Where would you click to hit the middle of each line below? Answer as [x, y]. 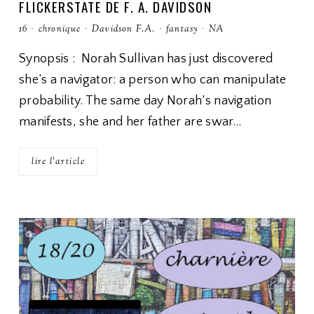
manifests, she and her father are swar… [130, 122]
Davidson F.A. [124, 29]
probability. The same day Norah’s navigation [145, 101]
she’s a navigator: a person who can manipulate [153, 80]
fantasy [182, 29]
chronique [60, 29]
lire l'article [58, 162]
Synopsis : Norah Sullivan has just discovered [146, 59]
